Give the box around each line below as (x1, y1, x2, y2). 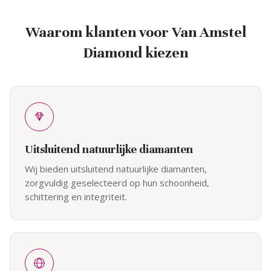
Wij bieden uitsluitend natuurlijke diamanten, (25, 162, 207, 175)
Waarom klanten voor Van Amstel (25, 22, 246, 41)
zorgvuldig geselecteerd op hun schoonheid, (25, 176, 209, 189)
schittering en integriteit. (25, 190, 127, 203)
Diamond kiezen (83, 43, 188, 62)
